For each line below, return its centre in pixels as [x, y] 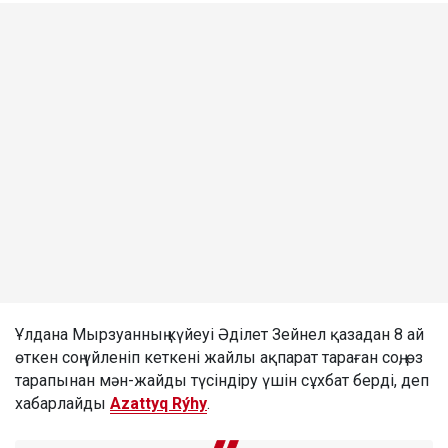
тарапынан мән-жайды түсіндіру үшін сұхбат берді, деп [222, 380]
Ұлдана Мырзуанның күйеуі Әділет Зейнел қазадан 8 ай [219, 334]
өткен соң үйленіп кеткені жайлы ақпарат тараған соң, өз [219, 357]
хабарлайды [62, 403]
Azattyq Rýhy [158, 403]
